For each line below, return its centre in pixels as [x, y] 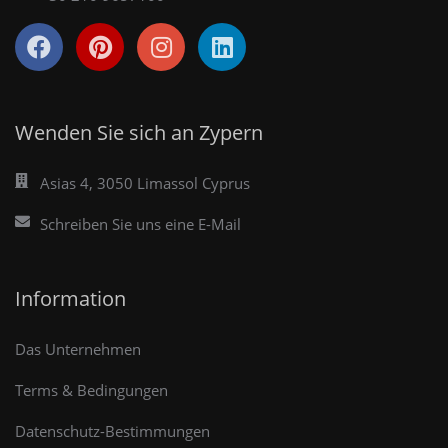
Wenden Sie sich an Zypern [139, 132]
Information [70, 298]
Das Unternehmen [78, 349]
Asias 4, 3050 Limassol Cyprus [145, 183]
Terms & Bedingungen [91, 390]
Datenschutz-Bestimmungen [112, 431]
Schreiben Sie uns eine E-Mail [140, 224]
